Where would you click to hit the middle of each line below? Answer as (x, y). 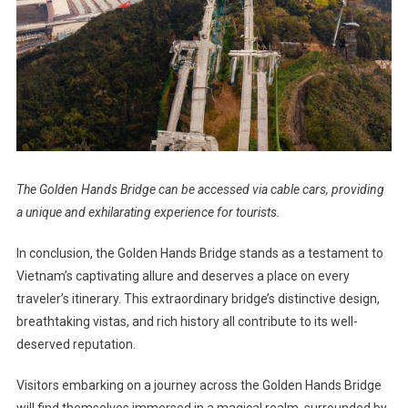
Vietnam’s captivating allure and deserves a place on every (183, 276)
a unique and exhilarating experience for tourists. (148, 213)
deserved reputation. (76, 345)
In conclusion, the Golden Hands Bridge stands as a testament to (199, 254)
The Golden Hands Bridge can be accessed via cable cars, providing (200, 190)
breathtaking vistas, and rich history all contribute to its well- (187, 322)
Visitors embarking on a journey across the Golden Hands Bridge (199, 386)
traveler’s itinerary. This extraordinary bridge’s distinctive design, (198, 299)
